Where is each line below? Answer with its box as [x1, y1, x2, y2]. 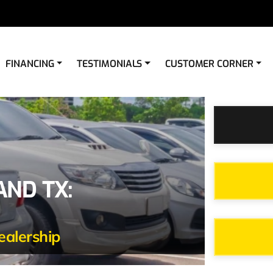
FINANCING [5, 57, 54, 70]
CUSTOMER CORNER [165, 57, 253, 70]
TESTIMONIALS [77, 57, 143, 70]
